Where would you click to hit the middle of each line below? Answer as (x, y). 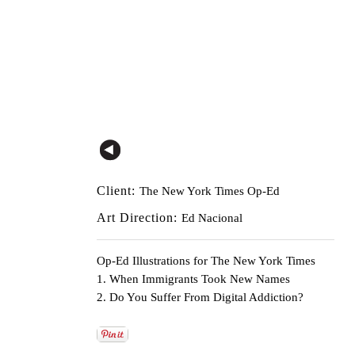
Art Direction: (139, 217)
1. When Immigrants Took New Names (193, 279)
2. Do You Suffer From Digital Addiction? (200, 297)
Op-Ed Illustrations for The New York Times (206, 260)
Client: (118, 190)
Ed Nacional (212, 218)
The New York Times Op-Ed (210, 191)
